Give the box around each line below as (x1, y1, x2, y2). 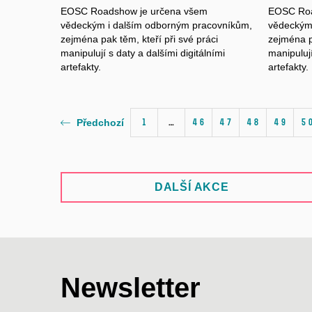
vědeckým (61, 19, 105, 31)
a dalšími (135, 47, 180, 58)
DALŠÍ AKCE (154, 180, 229, 193)
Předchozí (77, 117, 124, 129)
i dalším (105, 19, 145, 31)
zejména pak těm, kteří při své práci (61, 33, 218, 45)
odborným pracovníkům (145, 19, 249, 31)
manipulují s (61, 47, 116, 58)
